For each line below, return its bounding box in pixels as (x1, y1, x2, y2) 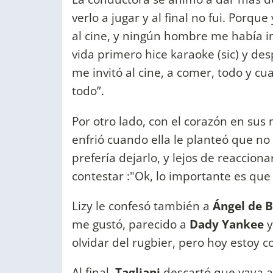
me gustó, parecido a (72, 215, 190, 232)
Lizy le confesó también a (72, 197, 213, 214)
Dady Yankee (190, 215, 267, 232)
